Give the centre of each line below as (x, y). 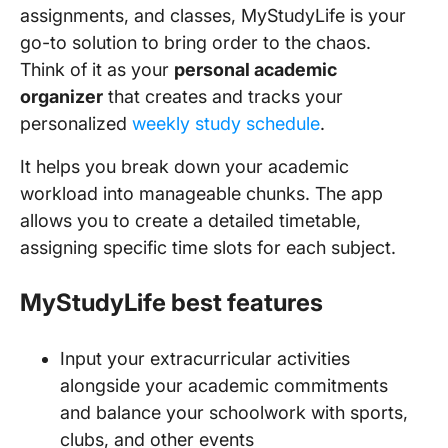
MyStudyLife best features (171, 302)
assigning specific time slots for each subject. (210, 247)
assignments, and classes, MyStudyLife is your (213, 15)
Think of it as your (97, 69)
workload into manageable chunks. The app (201, 193)
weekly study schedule (226, 123)
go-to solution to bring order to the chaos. (195, 42)
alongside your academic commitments (224, 385)
